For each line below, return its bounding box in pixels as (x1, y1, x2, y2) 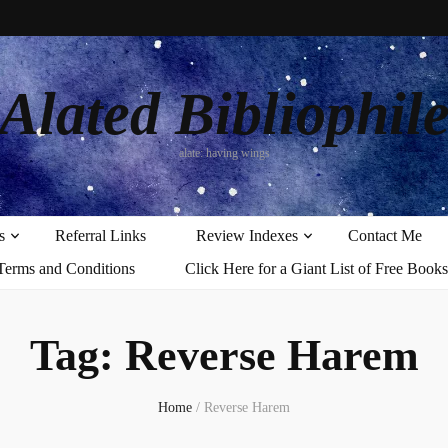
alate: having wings (178, 146, 270, 160)
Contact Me (347, 227, 422, 244)
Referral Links (54, 227, 146, 244)
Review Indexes (195, 227, 298, 244)
